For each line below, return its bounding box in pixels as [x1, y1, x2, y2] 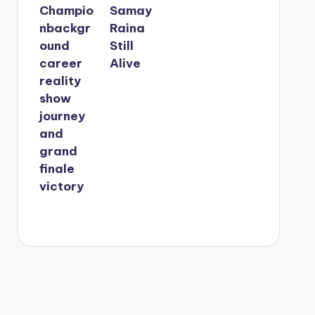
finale [39, 160, 75, 176]
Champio [39, 2, 94, 18]
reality [39, 72, 81, 89]
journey [39, 108, 85, 124]
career [39, 55, 82, 71]
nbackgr [39, 20, 91, 36]
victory [39, 178, 84, 194]
